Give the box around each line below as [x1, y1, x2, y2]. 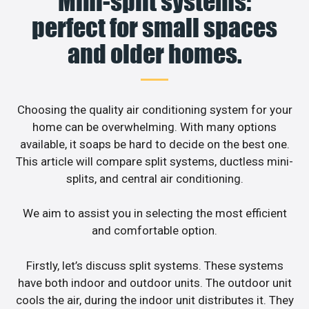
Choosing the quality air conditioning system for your [17, 102, 292, 117]
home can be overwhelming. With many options [32, 119, 277, 134]
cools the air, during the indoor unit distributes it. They [15, 292, 294, 307]
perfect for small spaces [32, 12, 277, 43]
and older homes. [67, 38, 242, 69]
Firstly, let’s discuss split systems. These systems [26, 258, 283, 272]
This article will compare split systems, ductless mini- [16, 154, 293, 168]
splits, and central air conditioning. [66, 171, 243, 186]
